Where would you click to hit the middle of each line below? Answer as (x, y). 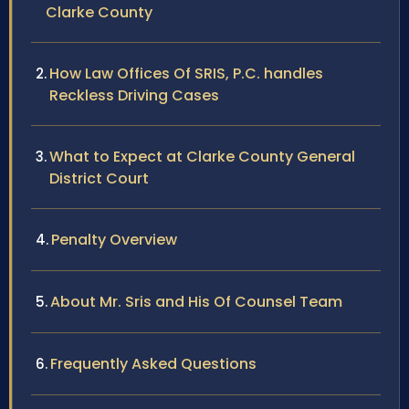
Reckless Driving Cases (134, 96)
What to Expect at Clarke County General (202, 157)
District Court (99, 179)
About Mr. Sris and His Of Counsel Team (196, 302)
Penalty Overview (114, 240)
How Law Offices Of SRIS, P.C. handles (186, 74)
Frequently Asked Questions (153, 364)
